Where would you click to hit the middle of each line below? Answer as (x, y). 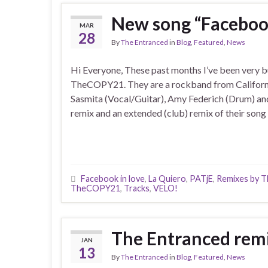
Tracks (137, 188)
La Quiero (167, 179)
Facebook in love (113, 179)
